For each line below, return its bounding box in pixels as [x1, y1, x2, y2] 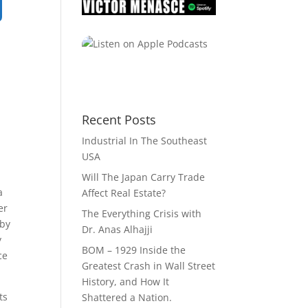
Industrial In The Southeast [82, 134, 208, 148]
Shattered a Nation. [82, 291, 173, 305]
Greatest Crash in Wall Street [82, 259, 216, 273]
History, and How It [82, 275, 170, 289]
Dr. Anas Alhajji [82, 223, 153, 236]
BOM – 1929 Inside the [82, 243, 186, 257]
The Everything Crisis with [82, 207, 202, 221]
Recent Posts [82, 111, 157, 129]
